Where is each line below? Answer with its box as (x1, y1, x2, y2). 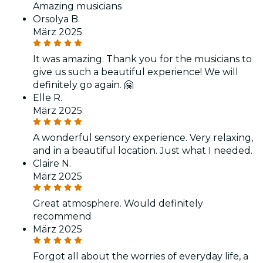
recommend (33, 210, 92, 222)
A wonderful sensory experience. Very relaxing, (33, 131, 253, 143)
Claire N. (33, 157, 71, 169)
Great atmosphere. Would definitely (33, 197, 203, 209)
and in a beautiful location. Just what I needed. (33, 144, 252, 156)
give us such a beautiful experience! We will (33, 66, 238, 77)
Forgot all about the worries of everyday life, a (33, 250, 248, 262)
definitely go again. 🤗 (33, 79, 133, 90)
